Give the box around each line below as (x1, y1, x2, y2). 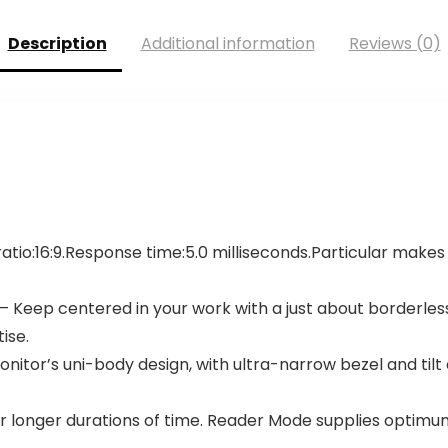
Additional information (140, 32, 315, 56)
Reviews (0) (348, 32, 441, 56)
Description (7, 32, 107, 56)
